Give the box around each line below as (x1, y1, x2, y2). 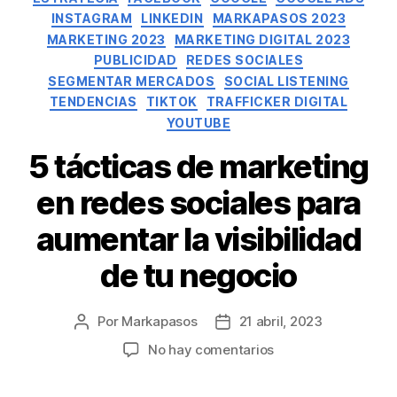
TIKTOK (145, 94, 198, 110)
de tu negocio (100, 256, 297, 296)
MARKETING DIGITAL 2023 (174, 31, 351, 47)
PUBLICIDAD (93, 52, 177, 68)
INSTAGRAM (51, 11, 133, 27)
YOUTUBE (166, 114, 231, 130)
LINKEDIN (141, 11, 204, 27)
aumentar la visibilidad (35, 220, 362, 260)
